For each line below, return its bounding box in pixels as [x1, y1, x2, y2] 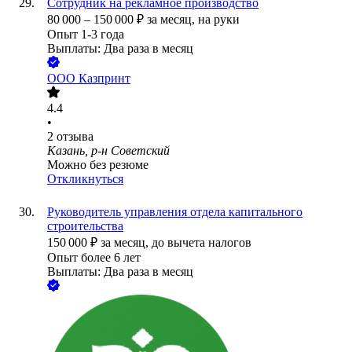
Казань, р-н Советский [47, 144, 170, 158]
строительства [47, 219, 123, 233]
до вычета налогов [152, 236, 251, 250]
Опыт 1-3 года [47, 27, 124, 42]
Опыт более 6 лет [47, 251, 141, 265]
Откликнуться [47, 172, 123, 186]
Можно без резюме [47, 158, 148, 172]
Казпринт [79, 71, 130, 86]
